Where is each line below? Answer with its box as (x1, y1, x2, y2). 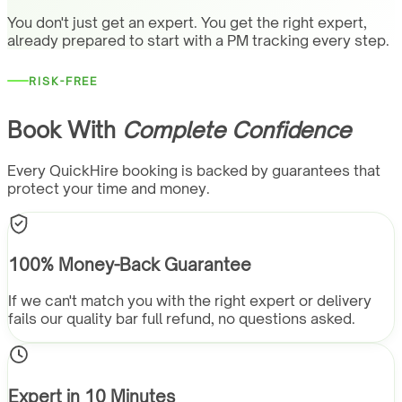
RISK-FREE (29, 74, 99, 88)
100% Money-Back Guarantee (8, 254, 251, 275)
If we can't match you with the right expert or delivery (8, 292, 371, 310)
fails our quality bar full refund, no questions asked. (8, 310, 355, 328)
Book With (7, 116, 116, 144)
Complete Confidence (122, 116, 351, 144)
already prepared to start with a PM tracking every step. (7, 31, 389, 49)
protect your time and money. (7, 179, 210, 197)
